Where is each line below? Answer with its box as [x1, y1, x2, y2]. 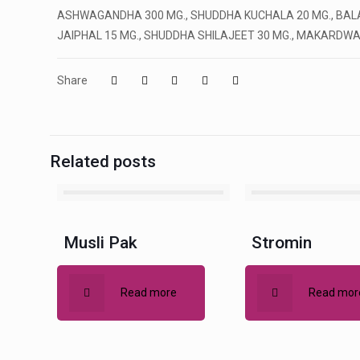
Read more [120, 286, 177, 299]
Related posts [50, 152, 156, 171]
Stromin [252, 233, 313, 252]
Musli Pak [63, 233, 138, 252]
